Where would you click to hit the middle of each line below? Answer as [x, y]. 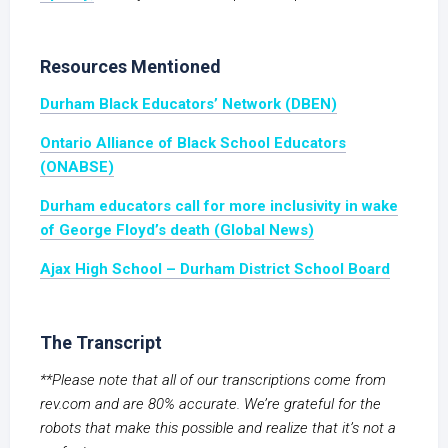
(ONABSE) [77, 167]
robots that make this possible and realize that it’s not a [218, 428]
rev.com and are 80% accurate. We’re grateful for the [210, 404]
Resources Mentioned [130, 66]
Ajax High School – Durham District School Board [215, 269]
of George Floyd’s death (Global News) [177, 230]
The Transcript [101, 342]
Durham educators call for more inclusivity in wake [219, 206]
